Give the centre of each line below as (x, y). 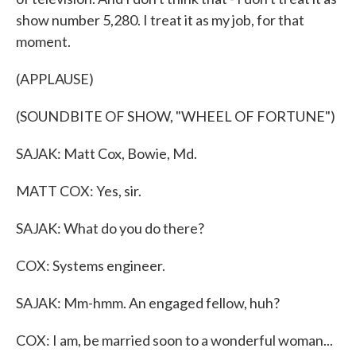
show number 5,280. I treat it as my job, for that (160, 20)
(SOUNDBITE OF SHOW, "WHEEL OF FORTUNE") (176, 116)
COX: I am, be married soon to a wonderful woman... (174, 340)
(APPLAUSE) (55, 79)
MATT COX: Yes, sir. (79, 191)
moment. (43, 41)
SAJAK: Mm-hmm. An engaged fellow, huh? (148, 303)
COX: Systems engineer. (91, 265)
